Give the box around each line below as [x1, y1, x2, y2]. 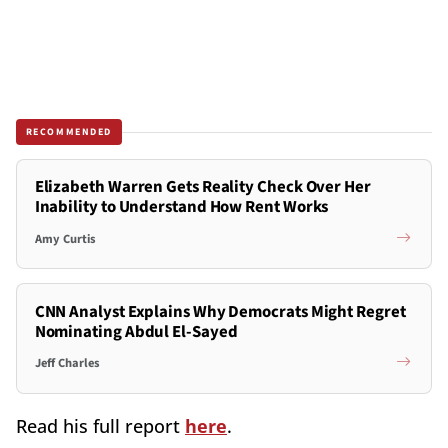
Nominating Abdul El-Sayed [34, 319, 238, 344]
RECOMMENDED [25, 124, 113, 139]
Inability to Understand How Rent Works [34, 195, 329, 220]
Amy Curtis [34, 229, 96, 248]
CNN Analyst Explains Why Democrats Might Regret [34, 299, 406, 324]
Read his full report [16, 413, 185, 438]
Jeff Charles [34, 354, 100, 372]
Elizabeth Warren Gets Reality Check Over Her [34, 175, 371, 200]
